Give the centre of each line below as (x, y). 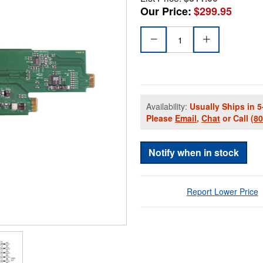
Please (161, 118)
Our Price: (166, 11)
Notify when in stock (194, 153)
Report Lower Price (222, 192)
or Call (235, 118)
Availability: (168, 107)
